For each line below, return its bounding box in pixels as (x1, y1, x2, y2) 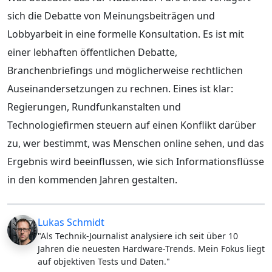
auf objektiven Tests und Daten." (38, 255, 170, 267)
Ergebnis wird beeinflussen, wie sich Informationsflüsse (7, 154, 264, 168)
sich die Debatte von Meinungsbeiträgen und (7, 8, 215, 22)
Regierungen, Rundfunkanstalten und (7, 100, 181, 114)
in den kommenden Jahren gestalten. (7, 172, 177, 186)
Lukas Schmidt (38, 215, 104, 229)
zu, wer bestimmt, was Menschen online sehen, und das (7, 136, 264, 150)
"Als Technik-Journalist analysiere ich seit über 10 (38, 229, 238, 242)
